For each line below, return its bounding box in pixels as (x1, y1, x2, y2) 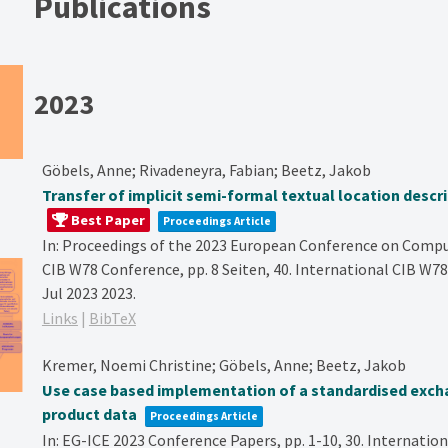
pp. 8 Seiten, (186, 258, 273, 279)
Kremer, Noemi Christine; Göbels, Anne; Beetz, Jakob (41, 354, 406, 375)
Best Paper (67, 210, 145, 229)
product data (41, 403, 137, 424)
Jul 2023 (41, 282, 101, 303)
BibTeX (88, 307, 136, 328)
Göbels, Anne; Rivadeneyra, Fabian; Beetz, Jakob (41, 159, 371, 180)
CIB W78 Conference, (41, 258, 187, 279)
